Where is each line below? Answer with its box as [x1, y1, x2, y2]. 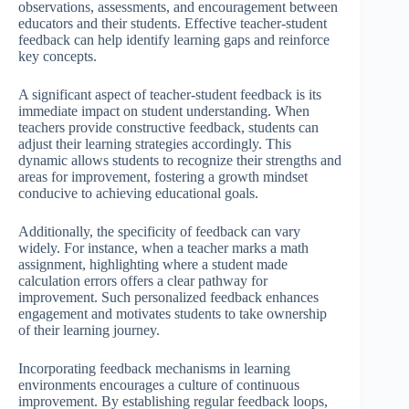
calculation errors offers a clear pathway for [18, 272, 267, 288]
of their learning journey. [18, 321, 160, 338]
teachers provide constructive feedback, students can [18, 119, 319, 135]
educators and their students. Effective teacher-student [18, 15, 327, 31]
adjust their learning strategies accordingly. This [18, 135, 291, 152]
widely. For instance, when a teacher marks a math [18, 239, 309, 256]
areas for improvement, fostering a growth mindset [18, 168, 308, 184]
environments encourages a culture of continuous [18, 376, 299, 393]
